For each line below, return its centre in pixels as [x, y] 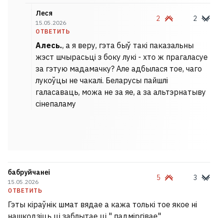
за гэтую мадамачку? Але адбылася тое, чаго [119, 69]
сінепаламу [56, 104]
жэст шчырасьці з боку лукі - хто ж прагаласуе [122, 57]
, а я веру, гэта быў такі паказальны [128, 45]
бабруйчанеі [29, 172]
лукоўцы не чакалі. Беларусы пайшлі [102, 80]
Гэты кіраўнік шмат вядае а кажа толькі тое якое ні [102, 204]
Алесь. [49, 45]
